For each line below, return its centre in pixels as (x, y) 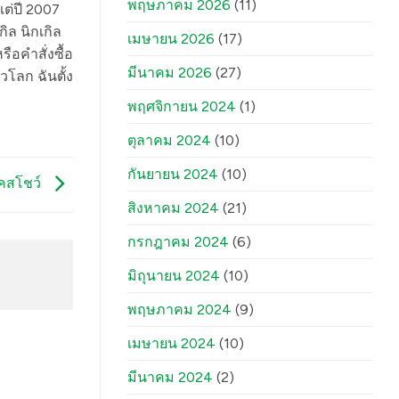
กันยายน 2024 (173, 175)
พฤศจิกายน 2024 (182, 107)
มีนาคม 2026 (170, 73)
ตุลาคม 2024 (169, 141)
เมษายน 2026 (171, 39)
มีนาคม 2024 (170, 378)
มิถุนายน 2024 (174, 276)
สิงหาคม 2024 (173, 208)
